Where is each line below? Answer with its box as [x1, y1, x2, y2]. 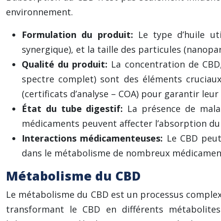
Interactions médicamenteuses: [22, 132, 167, 144]
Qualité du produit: [22, 58, 111, 70]
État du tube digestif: [22, 103, 128, 114]
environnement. [6, 6, 73, 18]
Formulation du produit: [22, 29, 138, 40]
